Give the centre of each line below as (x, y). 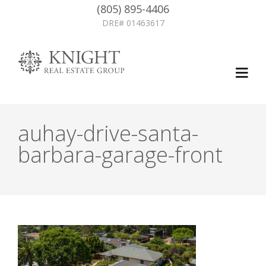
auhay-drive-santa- (108, 133)
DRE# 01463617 (133, 23)
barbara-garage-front (120, 155)
